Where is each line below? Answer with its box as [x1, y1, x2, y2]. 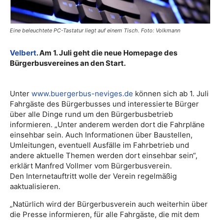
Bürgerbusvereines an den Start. [10, 58, 126, 68]
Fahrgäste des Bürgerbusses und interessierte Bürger [10, 99, 199, 109]
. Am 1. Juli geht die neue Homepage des [36, 48, 177, 57]
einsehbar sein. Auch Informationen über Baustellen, [10, 130, 192, 139]
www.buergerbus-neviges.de [31, 88, 133, 98]
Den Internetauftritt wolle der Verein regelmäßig [10, 171, 177, 181]
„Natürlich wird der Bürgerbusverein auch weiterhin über [10, 199, 208, 209]
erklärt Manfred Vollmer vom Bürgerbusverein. [10, 161, 172, 170]
